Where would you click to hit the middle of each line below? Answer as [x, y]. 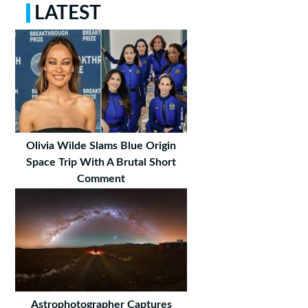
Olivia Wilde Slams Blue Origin [101, 145]
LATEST [67, 13]
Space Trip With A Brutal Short [101, 162]
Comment [101, 178]
